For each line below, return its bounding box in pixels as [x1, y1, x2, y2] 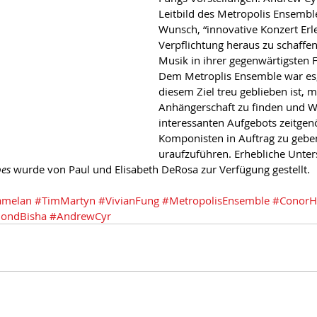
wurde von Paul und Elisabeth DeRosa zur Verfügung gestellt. [11, 162, 310, 176]
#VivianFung [98, 193, 159, 207]
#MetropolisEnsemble [162, 193, 270, 207]
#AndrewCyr [50, 209, 111, 223]
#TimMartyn [35, 193, 96, 207]
